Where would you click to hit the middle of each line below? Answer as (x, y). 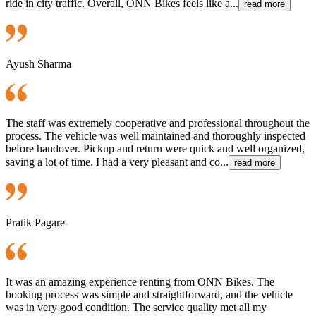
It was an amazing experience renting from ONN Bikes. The (140, 281)
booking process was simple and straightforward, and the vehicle (149, 294)
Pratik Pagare (35, 222)
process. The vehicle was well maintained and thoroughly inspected (156, 135)
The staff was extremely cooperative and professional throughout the (158, 123)
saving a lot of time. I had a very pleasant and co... (117, 162)
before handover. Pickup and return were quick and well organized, (155, 148)
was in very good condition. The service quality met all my (136, 307)
